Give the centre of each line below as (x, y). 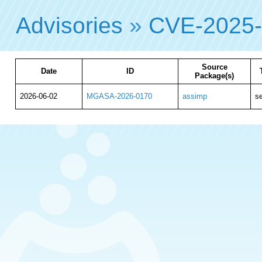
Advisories (70, 25)
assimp (194, 96)
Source (214, 67)
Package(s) (214, 76)
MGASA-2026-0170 (119, 96)
